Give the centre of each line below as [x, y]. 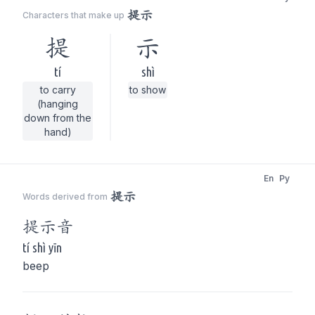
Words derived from [65, 197]
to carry [58, 90]
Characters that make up [73, 15]
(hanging [58, 104]
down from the [58, 118]
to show [148, 90]
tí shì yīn [42, 247]
